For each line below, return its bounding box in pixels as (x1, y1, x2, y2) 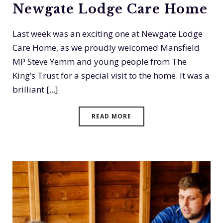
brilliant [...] (12, 84, 58, 96)
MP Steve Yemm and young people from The (12, 56, 187, 68)
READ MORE (92, 112, 131, 121)
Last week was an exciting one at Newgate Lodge (12, 28, 203, 40)
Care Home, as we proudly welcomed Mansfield (12, 42, 200, 54)
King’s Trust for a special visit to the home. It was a (12, 70, 210, 82)
